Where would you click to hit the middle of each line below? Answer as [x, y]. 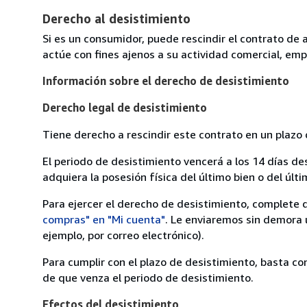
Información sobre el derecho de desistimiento [166, 81]
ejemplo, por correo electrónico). [123, 235]
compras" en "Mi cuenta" [104, 219]
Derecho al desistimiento [116, 18]
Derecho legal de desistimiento [125, 107]
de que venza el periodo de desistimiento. [148, 277]
